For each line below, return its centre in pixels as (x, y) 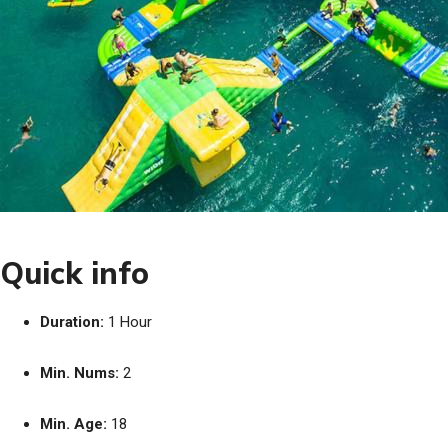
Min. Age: (73, 424)
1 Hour (128, 322)
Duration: (72, 322)
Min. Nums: (79, 373)
